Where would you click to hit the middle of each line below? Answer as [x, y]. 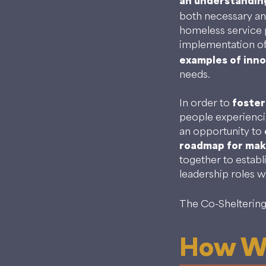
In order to [206, 102]
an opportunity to [222, 131]
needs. [195, 74]
